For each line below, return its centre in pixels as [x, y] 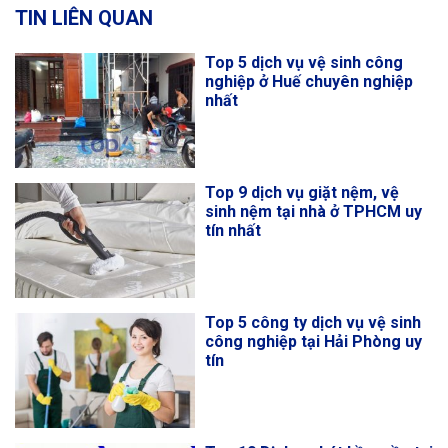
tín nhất [233, 230]
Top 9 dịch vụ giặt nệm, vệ [302, 192]
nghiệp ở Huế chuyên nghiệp [309, 81]
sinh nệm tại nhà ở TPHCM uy [313, 211]
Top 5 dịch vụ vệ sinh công [304, 62]
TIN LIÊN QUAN [84, 17]
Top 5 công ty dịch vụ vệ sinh [313, 322]
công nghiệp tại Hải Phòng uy [313, 341]
